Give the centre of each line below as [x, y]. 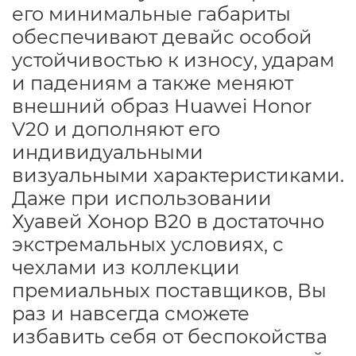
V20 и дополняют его [116, 129]
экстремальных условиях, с [148, 244]
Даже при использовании [142, 198]
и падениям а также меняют [153, 83]
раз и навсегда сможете [131, 313]
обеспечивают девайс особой [162, 37]
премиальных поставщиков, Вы [169, 290]
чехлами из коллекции [126, 267]
